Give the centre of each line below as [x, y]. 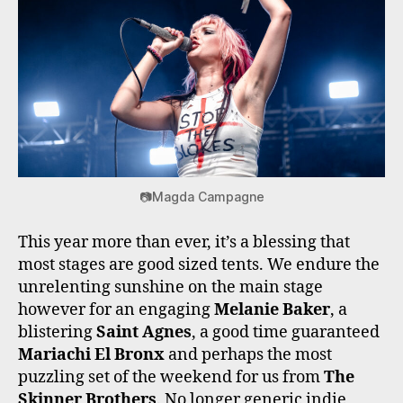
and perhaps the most [248, 355]
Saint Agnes [144, 333]
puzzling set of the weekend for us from [171, 378]
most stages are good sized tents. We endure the [199, 265]
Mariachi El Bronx [91, 355]
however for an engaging [116, 310]
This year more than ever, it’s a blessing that [184, 243]
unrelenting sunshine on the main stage [170, 288]
